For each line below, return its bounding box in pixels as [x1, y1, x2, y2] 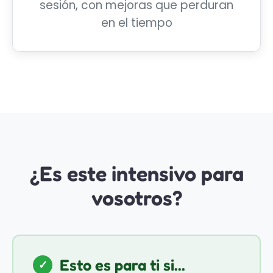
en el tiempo [101, 15, 172, 32]
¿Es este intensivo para [29, 161, 244, 186]
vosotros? [91, 185, 182, 211]
